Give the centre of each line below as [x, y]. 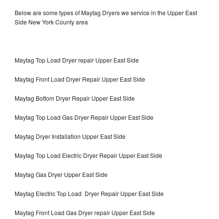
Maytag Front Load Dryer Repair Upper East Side [80, 79]
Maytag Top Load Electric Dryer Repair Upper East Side [89, 155]
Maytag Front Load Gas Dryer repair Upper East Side [86, 212]
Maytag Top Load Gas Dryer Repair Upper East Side [84, 117]
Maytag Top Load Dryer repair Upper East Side [77, 60]
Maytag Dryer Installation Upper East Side [70, 136]
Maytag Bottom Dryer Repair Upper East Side [75, 98]
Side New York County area [51, 22]
